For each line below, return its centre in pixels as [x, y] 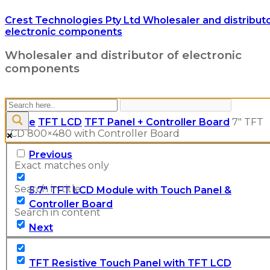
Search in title [48, 189]
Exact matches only [62, 166]
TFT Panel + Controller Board [157, 122]
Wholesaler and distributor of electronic [123, 55]
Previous [51, 155]
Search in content [58, 213]
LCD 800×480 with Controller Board [92, 133]
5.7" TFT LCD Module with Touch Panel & [130, 190]
